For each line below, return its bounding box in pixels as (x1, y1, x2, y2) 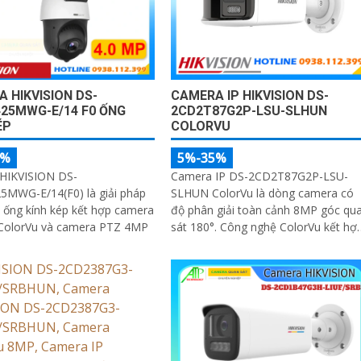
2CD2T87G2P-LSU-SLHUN (170, 102, 327, 118)
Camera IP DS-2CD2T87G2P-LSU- (170, 168, 348, 184)
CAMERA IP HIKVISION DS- (170, 87, 329, 103)
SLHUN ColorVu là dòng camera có (170, 185, 354, 201)
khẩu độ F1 (170, 235, 229, 251)
